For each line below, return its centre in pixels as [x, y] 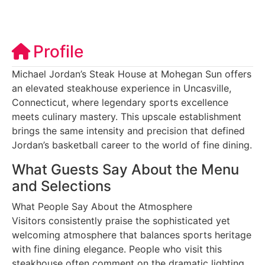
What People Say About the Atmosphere [102, 206]
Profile [58, 51]
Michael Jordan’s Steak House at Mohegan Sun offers [132, 74]
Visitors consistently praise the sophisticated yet [121, 220]
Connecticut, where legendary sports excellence [120, 102]
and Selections [62, 186]
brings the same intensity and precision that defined [128, 130]
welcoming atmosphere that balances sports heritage [132, 235]
